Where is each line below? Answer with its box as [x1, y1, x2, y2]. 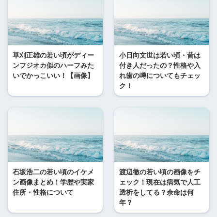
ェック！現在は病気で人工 [119, 178, 201, 186]
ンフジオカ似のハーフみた [13, 61, 94, 69]
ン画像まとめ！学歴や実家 [13, 178, 94, 186]
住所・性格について [13, 188, 74, 196]
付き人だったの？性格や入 [119, 61, 201, 69]
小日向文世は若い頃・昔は [119, 51, 201, 59]
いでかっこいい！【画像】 [13, 71, 94, 79]
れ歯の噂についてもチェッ [119, 71, 201, 79]
